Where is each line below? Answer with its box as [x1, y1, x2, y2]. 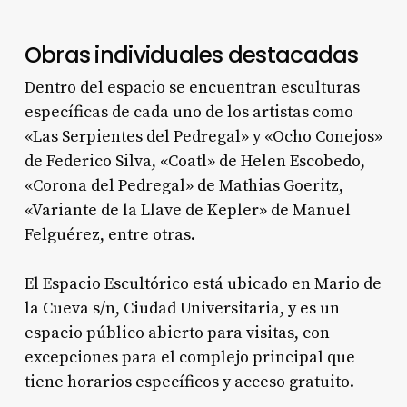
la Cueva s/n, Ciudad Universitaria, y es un [24, 297, 340, 319]
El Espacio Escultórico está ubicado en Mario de [24, 273, 382, 294]
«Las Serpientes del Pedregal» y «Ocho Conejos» [24, 125, 382, 147]
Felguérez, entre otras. [24, 223, 195, 245]
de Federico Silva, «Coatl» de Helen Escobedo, [24, 150, 365, 172]
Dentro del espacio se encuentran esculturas [24, 76, 360, 98]
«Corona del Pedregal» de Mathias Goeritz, [24, 174, 343, 196]
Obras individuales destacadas [24, 38, 359, 71]
